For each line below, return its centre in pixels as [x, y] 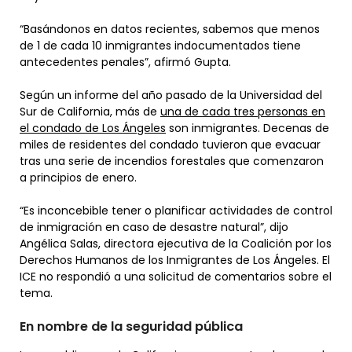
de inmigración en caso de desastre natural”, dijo [154, 227]
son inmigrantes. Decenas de [247, 128]
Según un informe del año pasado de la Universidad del [171, 95]
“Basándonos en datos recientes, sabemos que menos [170, 29]
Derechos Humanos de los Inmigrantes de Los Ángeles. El [175, 260]
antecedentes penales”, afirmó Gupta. [127, 62]
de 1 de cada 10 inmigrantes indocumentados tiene [160, 45]
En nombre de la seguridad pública [131, 326]
